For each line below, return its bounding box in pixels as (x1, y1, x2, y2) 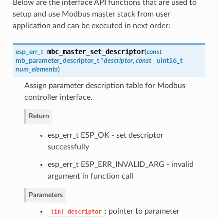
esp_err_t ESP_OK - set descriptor (47, 131, 163, 139)
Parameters (28, 191, 63, 199)
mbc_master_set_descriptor (47, 47, 145, 55)
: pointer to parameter (104, 207, 180, 215)
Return (28, 112, 49, 120)
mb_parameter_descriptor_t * (15, 56, 104, 64)
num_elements (15, 65, 58, 73)
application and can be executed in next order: (12, 21, 170, 30)
